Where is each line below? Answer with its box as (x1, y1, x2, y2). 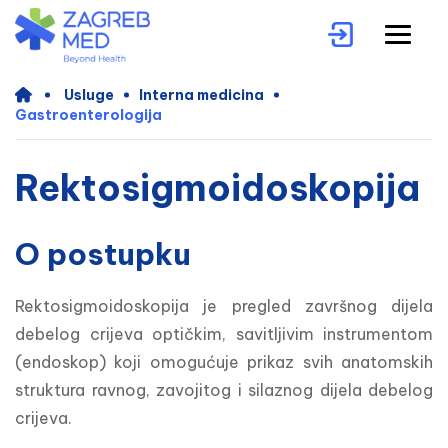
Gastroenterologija (15, 106, 162, 125)
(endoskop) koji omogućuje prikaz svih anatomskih (15, 352, 433, 373)
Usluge (64, 86, 114, 104)
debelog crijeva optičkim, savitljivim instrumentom (15, 324, 433, 345)
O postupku (15, 235, 191, 274)
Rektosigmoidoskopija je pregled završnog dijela (15, 296, 433, 317)
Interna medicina (139, 86, 264, 104)
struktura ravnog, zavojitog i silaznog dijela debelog (15, 380, 433, 401)
